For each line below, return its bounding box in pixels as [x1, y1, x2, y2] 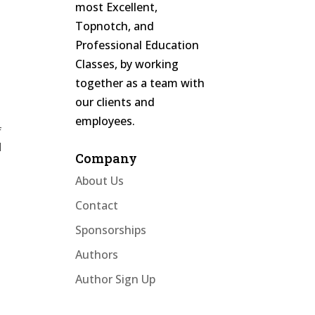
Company [75, 150, 138, 167]
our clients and [75, 94, 155, 110]
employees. [75, 113, 136, 129]
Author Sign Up [75, 271, 156, 287]
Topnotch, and [75, 18, 155, 34]
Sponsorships [75, 222, 147, 238]
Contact [75, 198, 119, 213]
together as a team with [75, 75, 205, 91]
